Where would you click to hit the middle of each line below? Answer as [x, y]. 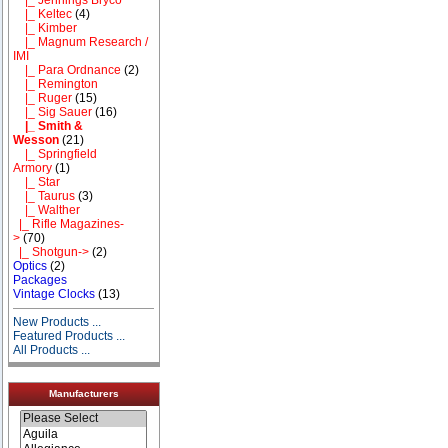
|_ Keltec [43, 13]
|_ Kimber [45, 27]
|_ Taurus [44, 195]
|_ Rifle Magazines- [69, 223]
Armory [33, 167]
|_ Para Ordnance [67, 69]
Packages [40, 279]
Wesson [36, 139]
